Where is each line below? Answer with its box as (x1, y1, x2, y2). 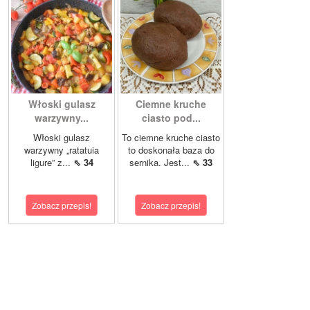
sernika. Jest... (129, 156, 192, 170)
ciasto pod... (141, 111, 201, 125)
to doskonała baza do (127, 143, 215, 157)
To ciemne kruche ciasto (122, 131, 220, 145)
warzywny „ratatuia (24, 143, 99, 157)
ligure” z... (30, 156, 73, 170)
